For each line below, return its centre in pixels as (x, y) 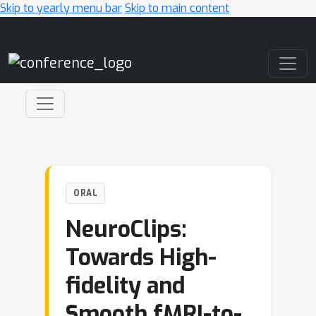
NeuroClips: (126, 229)
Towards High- (141, 257)
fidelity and (125, 286)
